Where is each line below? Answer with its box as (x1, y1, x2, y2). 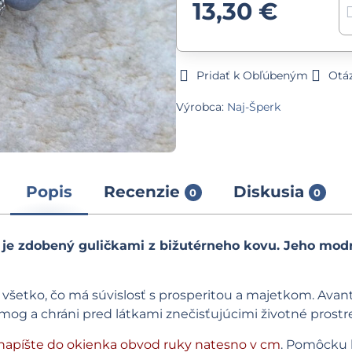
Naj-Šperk (226, 100, 280, 114)
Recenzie (103, 182, 180, 202)
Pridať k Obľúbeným (196, 68, 308, 82)
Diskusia (233, 182, 304, 202)
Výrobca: (175, 100, 227, 114)
